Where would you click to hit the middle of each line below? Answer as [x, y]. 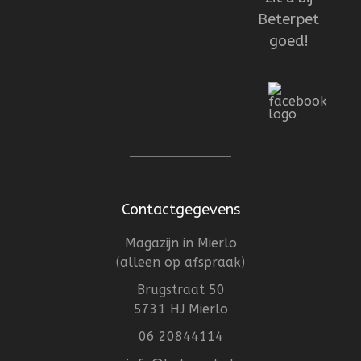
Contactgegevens [180, 210]
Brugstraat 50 [180, 290]
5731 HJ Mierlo [180, 309]
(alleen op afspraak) [180, 263]
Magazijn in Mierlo [180, 243]
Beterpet [288, 20]
